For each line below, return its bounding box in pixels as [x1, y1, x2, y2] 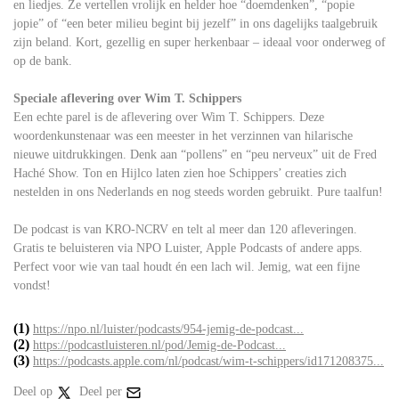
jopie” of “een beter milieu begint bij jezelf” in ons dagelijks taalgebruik [13, 17, 378, 31]
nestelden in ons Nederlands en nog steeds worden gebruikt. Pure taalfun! [13, 185, 383, 199]
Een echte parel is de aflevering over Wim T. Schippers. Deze [13, 110, 324, 125]
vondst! [13, 279, 51, 293]
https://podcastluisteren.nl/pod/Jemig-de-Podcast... [33, 338, 286, 352]
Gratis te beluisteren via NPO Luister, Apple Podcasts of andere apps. [13, 241, 362, 256]
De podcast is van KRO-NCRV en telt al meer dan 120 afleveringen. [13, 223, 357, 237]
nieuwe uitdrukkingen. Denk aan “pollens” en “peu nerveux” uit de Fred [13, 148, 377, 162]
